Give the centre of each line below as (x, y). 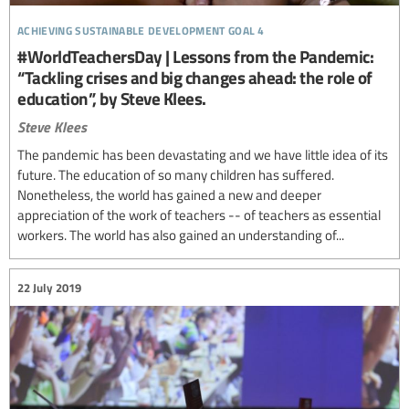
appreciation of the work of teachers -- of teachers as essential (199, 215)
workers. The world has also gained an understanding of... (181, 235)
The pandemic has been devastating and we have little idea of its (203, 155)
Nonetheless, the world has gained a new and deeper (169, 195)
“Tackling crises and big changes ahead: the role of (195, 78)
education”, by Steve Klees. (112, 99)
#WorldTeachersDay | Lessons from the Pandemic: (195, 57)
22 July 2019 (49, 287)
